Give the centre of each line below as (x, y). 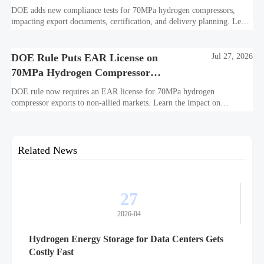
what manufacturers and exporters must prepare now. (100, 32)
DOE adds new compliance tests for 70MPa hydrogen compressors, (123, 10)
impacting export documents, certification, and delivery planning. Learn (132, 21)
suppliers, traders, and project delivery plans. (86, 114)
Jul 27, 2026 (232, 57)
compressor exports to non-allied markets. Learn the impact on (116, 103)
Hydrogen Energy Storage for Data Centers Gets (126, 239)
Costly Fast (51, 252)
